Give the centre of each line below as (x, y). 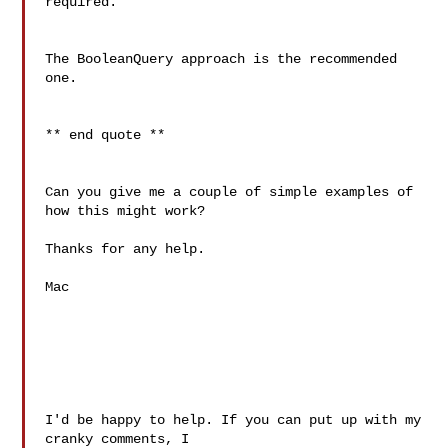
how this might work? (125, 211)
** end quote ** (105, 135)
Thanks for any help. (125, 249)
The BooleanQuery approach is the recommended (221, 59)
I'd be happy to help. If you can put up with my (233, 420)
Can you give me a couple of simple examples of (229, 192)
